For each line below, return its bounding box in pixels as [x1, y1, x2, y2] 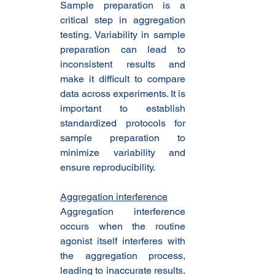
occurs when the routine [60, 220, 185, 233]
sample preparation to [60, 132, 185, 144]
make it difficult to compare [60, 73, 185, 85]
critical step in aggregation [60, 14, 185, 26]
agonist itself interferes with [60, 235, 185, 247]
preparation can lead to [60, 44, 185, 56]
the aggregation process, [60, 250, 185, 262]
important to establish [60, 103, 185, 115]
